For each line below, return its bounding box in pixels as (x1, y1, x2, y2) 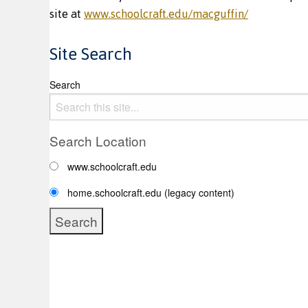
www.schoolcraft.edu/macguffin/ (84, 3, 248, 25)
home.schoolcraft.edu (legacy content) (67, 186, 234, 199)
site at (49, 3, 84, 25)
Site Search (49, 37, 132, 71)
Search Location (49, 131, 146, 150)
